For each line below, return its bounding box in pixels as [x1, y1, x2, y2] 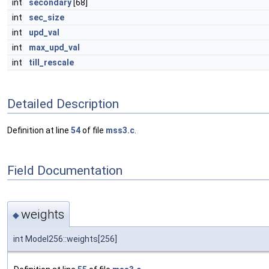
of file [80, 125, 106, 136]
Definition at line [7, 125, 71, 136]
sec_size [29, 13, 64, 22]
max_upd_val [29, 43, 80, 52]
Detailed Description [7, 96, 119, 111]
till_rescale [29, 58, 74, 67]
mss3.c [106, 125, 134, 136]
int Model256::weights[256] [13, 234, 117, 244]
